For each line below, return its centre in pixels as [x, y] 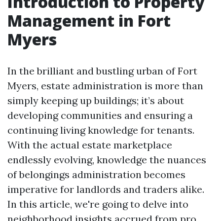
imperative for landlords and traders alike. [106, 189]
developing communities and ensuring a [100, 115]
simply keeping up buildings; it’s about [96, 100]
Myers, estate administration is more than [105, 86]
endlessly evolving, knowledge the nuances [107, 160]
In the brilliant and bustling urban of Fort [102, 71]
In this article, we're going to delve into [98, 204]
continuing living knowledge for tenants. [101, 130]
